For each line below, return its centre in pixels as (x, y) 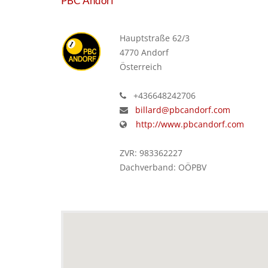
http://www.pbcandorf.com (190, 124)
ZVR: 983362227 (151, 153)
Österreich (141, 67)
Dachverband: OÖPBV (163, 167)
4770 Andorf (144, 53)
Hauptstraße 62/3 (154, 38)
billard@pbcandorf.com (182, 110)
